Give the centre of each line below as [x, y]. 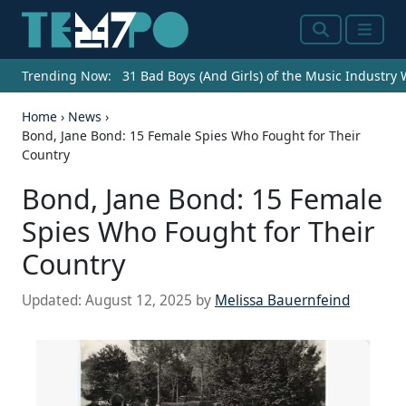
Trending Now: [67, 76]
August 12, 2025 [139, 301]
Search [338, 40]
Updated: [53, 301]
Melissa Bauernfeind [282, 301]
